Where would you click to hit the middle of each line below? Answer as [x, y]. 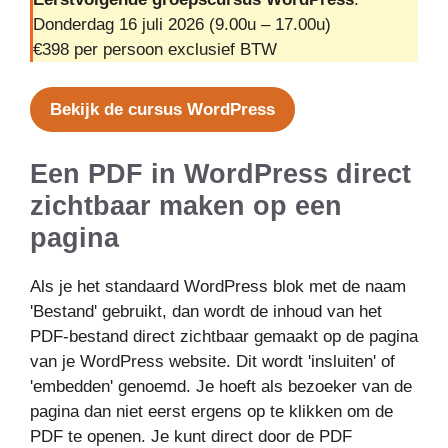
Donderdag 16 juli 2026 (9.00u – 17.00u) [182, 24]
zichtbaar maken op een [186, 205]
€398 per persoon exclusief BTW [155, 49]
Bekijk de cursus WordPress [162, 110]
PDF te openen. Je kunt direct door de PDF [191, 436]
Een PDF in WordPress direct [220, 173]
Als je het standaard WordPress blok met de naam [218, 286]
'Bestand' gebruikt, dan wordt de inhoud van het [206, 311]
